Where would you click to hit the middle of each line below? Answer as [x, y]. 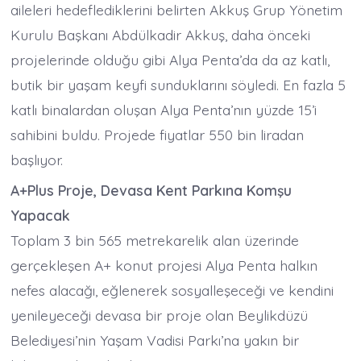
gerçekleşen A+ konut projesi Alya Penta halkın [164, 266]
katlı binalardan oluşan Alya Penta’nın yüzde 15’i [164, 109]
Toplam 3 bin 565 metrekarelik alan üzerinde [155, 241]
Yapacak [41, 216]
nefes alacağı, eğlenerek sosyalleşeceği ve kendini [172, 290]
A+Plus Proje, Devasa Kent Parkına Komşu [151, 191]
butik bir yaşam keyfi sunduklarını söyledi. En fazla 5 [178, 84]
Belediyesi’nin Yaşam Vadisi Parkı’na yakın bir [155, 340]
